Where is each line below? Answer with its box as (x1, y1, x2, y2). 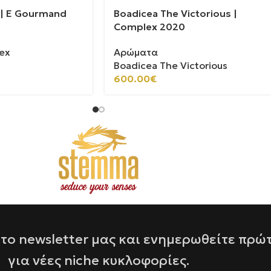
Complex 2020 (114, 20, 185, 33)
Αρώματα (114, 45, 158, 58)
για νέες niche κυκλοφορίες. (8, 252, 189, 269)
